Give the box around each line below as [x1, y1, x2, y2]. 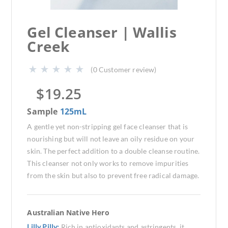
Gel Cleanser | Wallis [27, 22, 177, 42]
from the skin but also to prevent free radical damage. [27, 171, 199, 180]
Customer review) [98, 65, 157, 74]
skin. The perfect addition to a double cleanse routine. [27, 147, 200, 155]
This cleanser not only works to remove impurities [27, 159, 189, 167]
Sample [27, 106, 60, 117]
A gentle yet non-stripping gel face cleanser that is [27, 122, 188, 131]
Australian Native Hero [27, 208, 109, 217]
